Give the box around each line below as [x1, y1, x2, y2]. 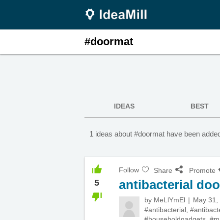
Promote [189, 166, 216, 174]
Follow [119, 166, 139, 174]
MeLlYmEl [154, 196, 185, 204]
